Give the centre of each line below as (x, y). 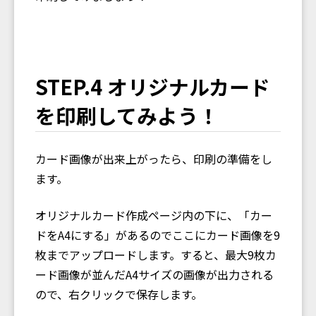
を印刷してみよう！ (127, 115)
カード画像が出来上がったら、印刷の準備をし (154, 159)
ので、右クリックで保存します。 (119, 294)
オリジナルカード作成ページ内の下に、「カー (154, 215)
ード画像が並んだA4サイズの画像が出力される (154, 275)
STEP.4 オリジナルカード (153, 86)
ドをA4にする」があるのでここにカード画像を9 (158, 235)
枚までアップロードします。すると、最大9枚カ (156, 255)
